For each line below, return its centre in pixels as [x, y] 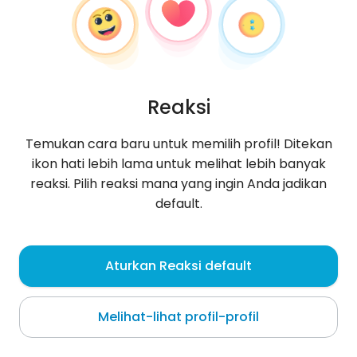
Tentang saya [61, 336]
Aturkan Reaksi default [178, 266]
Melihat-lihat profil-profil [178, 317]
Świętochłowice [65, 284]
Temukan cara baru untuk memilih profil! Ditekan [178, 144]
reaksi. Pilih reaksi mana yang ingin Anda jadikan [178, 184]
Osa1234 [55, 255]
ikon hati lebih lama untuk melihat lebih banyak [178, 164]
